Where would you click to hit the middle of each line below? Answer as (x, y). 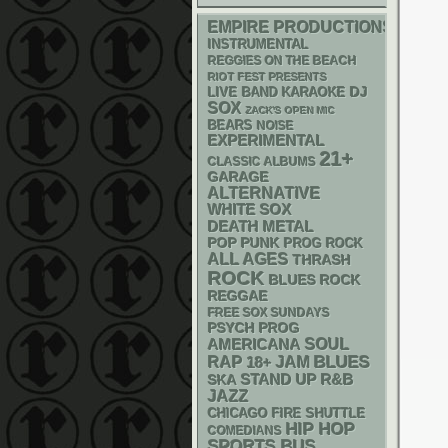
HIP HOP (320, 429)
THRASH (322, 260)
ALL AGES (248, 259)
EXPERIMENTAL (266, 141)
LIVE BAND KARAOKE (277, 92)
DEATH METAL (261, 226)
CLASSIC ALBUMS (262, 162)
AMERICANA (254, 344)
